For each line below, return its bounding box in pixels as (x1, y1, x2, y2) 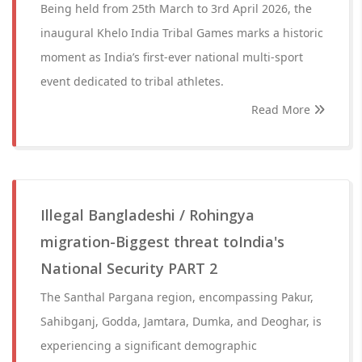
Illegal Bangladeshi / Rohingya (40, 205, 255, 225)
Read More (251, 102, 314, 117)
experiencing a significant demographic (40, 338, 257, 353)
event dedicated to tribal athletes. (40, 74, 224, 89)
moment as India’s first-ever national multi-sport (40, 49, 303, 65)
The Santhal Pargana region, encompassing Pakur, (40, 289, 314, 305)
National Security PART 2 (40, 259, 217, 278)
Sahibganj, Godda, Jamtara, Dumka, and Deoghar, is (40, 314, 322, 329)
